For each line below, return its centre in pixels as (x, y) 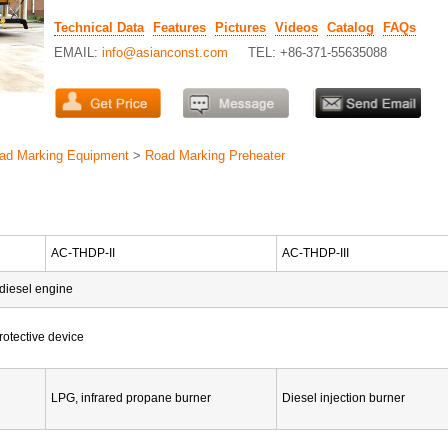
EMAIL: (78, 53)
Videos (296, 28)
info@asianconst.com (165, 53)
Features (179, 28)
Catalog (350, 28)
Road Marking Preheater (215, 156)
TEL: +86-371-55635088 (317, 53)
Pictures (240, 28)
